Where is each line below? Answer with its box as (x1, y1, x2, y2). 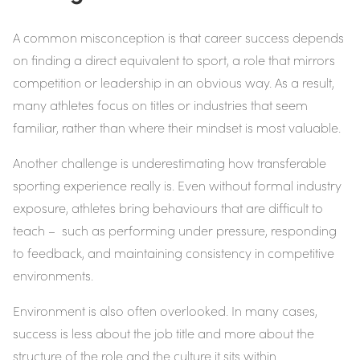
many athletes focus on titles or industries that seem (13, 96, 308, 114)
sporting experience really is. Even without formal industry (13, 177, 342, 194)
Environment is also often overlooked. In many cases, (13, 302, 317, 320)
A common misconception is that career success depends (13, 29, 344, 47)
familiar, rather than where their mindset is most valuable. (13, 119, 341, 137)
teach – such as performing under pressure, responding (13, 222, 337, 239)
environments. (13, 267, 93, 284)
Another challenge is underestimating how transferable (13, 154, 326, 172)
